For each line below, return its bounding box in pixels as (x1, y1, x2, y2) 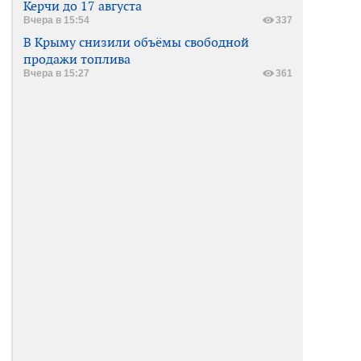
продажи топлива (23, 50, 131, 68)
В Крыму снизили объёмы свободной (23, 33, 249, 51)
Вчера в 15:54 (23, 14, 89, 26)
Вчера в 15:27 (23, 67, 89, 79)
